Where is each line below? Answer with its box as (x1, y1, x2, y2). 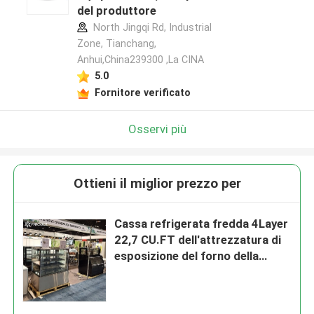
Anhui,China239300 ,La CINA (76, 54, 204, 66)
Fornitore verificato (94, 86, 191, 98)
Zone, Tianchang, (76, 38, 156, 50)
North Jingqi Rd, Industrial (90, 22, 212, 34)
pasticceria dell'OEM (114, 265, 226, 280)
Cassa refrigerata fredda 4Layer (114, 217, 289, 231)
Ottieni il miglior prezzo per (73, 175, 241, 192)
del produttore (76, 4, 156, 18)
